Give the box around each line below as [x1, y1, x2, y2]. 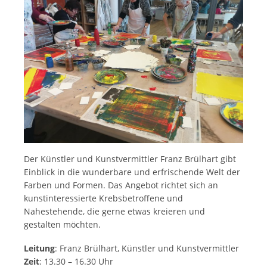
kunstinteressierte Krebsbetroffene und [24, 192, 183, 204]
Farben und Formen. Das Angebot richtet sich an [24, 179, 218, 191]
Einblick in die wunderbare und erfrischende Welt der [24, 166, 240, 178]
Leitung [24, 242, 55, 254]
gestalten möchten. [24, 218, 101, 230]
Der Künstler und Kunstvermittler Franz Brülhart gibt [24, 153, 236, 164]
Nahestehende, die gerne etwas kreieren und [24, 205, 205, 217]
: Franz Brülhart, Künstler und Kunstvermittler [55, 242, 239, 254]
